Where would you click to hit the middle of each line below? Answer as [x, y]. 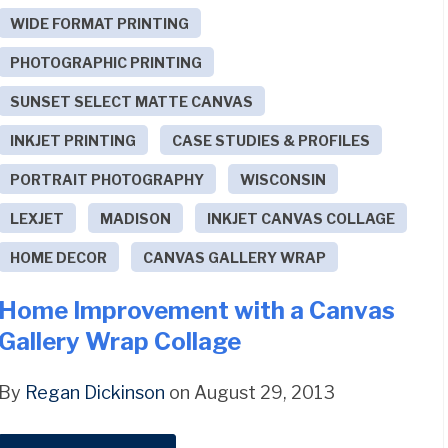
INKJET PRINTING [73, 140]
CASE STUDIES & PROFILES [271, 140]
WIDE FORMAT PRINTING [100, 23]
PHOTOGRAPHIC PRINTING [106, 62]
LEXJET [37, 218]
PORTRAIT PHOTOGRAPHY [107, 179]
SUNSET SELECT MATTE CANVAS [132, 101]
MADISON [136, 218]
